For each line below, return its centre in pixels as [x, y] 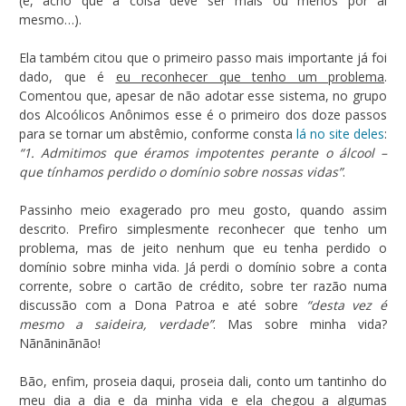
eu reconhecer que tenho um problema [250, 76]
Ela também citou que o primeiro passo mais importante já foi [203, 57]
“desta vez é [347, 304]
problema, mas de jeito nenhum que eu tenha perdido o [203, 247]
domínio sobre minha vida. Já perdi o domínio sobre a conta [203, 266]
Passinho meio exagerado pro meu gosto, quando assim [203, 209]
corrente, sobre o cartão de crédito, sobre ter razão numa [203, 285]
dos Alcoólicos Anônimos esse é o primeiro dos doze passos [203, 114]
